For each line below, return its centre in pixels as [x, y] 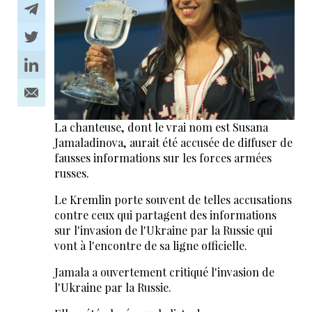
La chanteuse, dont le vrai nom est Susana [161, 127]
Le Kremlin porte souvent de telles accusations [173, 200]
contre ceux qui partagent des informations [165, 215]
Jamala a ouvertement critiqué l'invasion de [164, 272]
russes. [71, 173]
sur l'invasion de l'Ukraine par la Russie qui [163, 231]
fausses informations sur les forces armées [163, 158]
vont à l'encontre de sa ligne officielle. [150, 246]
